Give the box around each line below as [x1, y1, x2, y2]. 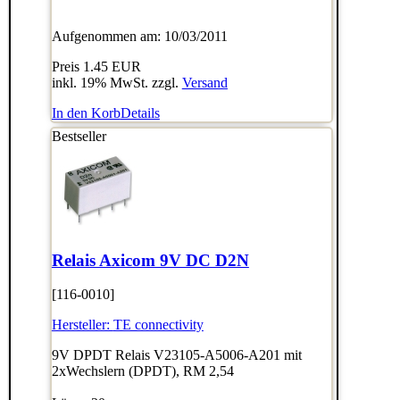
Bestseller [51, 128, 106, 144]
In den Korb [51, 104, 121, 121]
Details [120, 104, 160, 121]
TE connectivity [112, 317, 204, 333]
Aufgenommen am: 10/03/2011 [51, 28, 228, 44]
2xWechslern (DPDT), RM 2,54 [51, 363, 234, 379]
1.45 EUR [82, 58, 141, 74]
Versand [181, 74, 228, 90]
